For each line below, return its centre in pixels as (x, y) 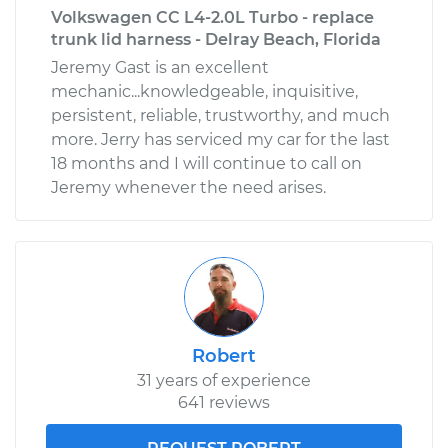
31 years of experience (224, 380)
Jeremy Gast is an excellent (160, 67)
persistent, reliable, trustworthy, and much (220, 115)
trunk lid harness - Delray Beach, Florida (216, 39)
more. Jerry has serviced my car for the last (220, 139)
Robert (224, 355)
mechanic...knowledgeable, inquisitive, (204, 91)
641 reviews (224, 402)
